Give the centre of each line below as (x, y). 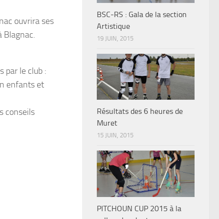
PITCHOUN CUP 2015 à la (139, 208)
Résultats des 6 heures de (140, 111)
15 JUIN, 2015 (115, 135)
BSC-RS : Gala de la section (142, 15)
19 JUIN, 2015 (115, 39)
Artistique (113, 26)
